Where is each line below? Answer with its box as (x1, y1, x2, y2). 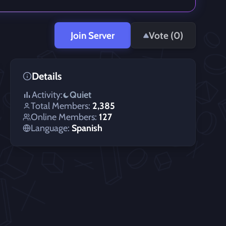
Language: (31, 123, 70, 134)
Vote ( (149, 29, 174, 41)
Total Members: (31, 100, 90, 111)
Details (32, 70, 62, 82)
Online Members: (31, 111, 97, 123)
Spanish (72, 123, 102, 134)
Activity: (32, 89, 63, 100)
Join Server (71, 29, 115, 41)
